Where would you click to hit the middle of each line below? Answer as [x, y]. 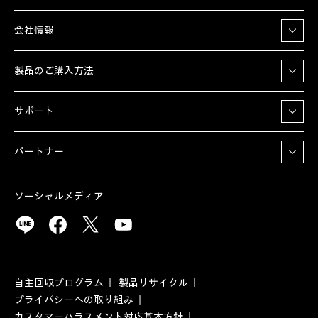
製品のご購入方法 [54, 71]
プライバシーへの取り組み [74, 300]
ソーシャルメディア [59, 196]
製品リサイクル [153, 283]
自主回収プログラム [59, 283]
